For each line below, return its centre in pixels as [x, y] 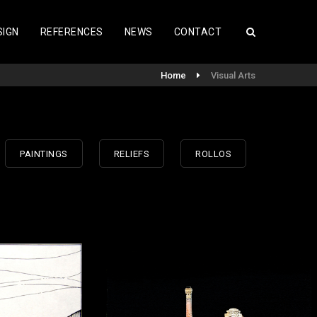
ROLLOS [214, 154]
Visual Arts [233, 75]
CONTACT [197, 32]
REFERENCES [71, 32]
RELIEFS [132, 154]
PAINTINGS [44, 154]
